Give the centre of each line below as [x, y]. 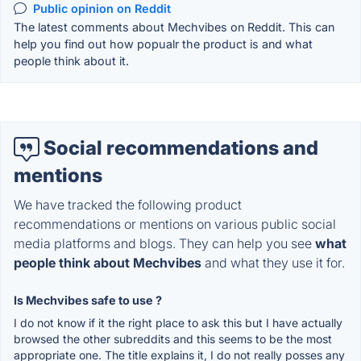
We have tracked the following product [128, 204]
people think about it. [71, 61]
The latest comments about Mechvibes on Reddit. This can [174, 27]
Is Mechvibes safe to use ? [88, 300]
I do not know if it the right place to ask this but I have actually [178, 322]
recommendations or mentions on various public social [175, 224]
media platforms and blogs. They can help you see [164, 243]
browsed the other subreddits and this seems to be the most [173, 338]
